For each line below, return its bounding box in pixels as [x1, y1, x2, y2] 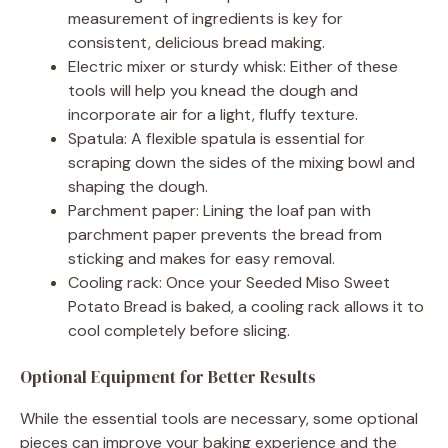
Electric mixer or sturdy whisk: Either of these [68, 56, 398, 78]
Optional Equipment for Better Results [20, 365, 316, 390]
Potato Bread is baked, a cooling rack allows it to [68, 296, 424, 318]
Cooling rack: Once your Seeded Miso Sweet [68, 272, 390, 294]
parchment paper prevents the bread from [68, 224, 382, 246]
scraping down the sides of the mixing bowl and [68, 152, 415, 174]
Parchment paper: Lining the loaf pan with [68, 200, 371, 222]
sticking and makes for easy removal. [68, 248, 335, 270]
